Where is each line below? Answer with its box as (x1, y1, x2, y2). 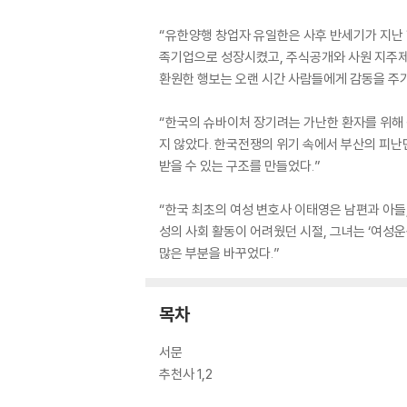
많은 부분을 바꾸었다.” (159, 243, 280, 262)
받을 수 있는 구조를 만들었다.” (159, 156, 321, 174)
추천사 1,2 (159, 364, 213, 382)
